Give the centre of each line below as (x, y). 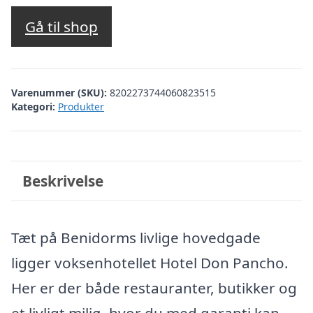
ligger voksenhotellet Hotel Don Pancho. (150, 263)
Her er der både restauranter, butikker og (154, 288)
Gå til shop (61, 27)
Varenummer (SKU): (60, 92)
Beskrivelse (63, 181)
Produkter (81, 106)
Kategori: (33, 106)
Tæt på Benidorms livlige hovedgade (136, 238)
